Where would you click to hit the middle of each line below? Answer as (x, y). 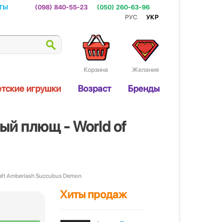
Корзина (96, 70)
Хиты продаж (93, 194)
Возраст (94, 88)
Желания (145, 70)
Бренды (144, 88)
